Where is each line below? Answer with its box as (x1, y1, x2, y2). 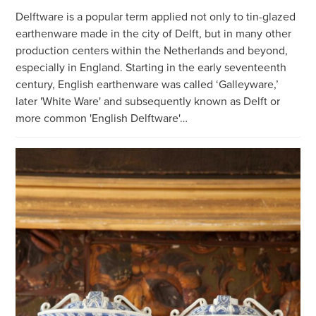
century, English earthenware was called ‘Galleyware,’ (16, 76, 279, 92)
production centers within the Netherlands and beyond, (16, 42, 288, 59)
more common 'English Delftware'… (16, 110, 188, 126)
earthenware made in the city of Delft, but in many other (16, 25, 292, 42)
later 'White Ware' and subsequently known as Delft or (16, 93, 281, 109)
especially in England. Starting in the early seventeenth (16, 59, 287, 75)
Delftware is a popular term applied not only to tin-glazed (16, 8, 296, 25)
